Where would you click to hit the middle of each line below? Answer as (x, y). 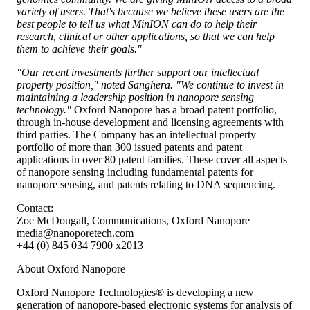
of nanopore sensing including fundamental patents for (135, 172)
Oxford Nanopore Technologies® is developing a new (135, 292)
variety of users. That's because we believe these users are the (151, 11)
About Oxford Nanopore (71, 268)
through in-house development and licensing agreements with (150, 122)
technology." (44, 109)
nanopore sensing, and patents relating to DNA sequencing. (146, 184)
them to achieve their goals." (79, 48)
